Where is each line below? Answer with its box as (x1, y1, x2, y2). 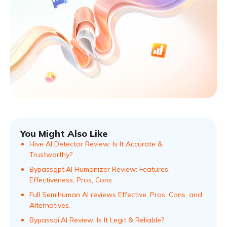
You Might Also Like (20, 127, 107, 139)
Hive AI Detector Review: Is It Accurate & (29, 139, 163, 148)
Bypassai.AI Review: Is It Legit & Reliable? (29, 215, 164, 224)
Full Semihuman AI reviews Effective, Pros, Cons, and (29, 190, 202, 199)
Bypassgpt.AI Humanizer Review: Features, (29, 164, 170, 174)
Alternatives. (29, 200, 70, 210)
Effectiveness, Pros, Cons (29, 175, 112, 184)
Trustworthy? (29, 149, 72, 159)
